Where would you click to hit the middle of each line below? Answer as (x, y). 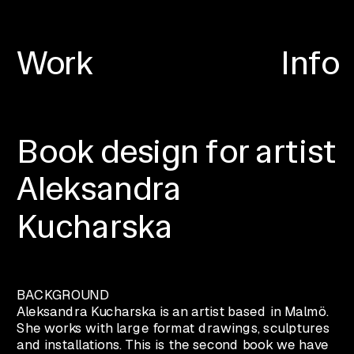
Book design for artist (177, 151)
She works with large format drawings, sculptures (173, 328)
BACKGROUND (63, 295)
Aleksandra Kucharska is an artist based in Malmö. (173, 312)
